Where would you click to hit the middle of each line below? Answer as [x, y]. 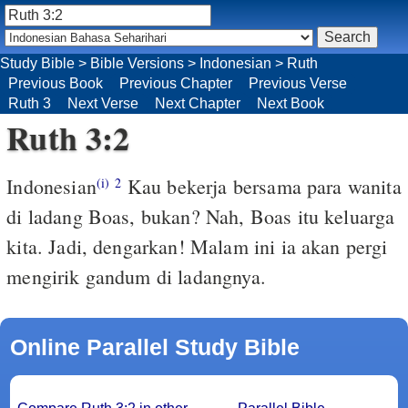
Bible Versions [137, 63]
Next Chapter [198, 103]
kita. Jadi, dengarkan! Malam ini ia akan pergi [197, 246]
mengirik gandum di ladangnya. [136, 276]
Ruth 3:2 [68, 137]
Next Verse [103, 103]
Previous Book [56, 83]
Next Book [291, 103]
